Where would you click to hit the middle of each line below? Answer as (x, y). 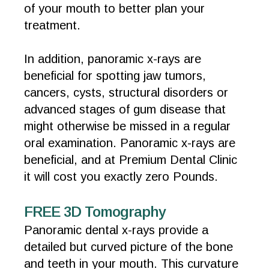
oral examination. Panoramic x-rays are (130, 143)
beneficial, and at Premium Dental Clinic (131, 160)
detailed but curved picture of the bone (128, 247)
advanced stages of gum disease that (125, 109)
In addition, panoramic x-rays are (113, 59)
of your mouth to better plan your (114, 8)
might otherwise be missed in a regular (127, 126)
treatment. (54, 25)
